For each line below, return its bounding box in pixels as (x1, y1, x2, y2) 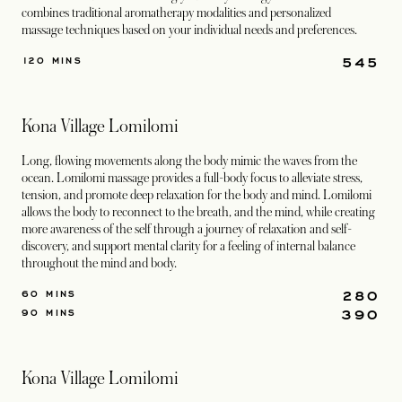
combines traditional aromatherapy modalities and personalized (22, 5, 331, 20)
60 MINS (22, 287, 77, 300)
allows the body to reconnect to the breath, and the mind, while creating (22, 205, 375, 219)
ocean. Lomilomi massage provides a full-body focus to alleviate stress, (22, 170, 363, 185)
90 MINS (22, 306, 77, 319)
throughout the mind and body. (22, 256, 177, 270)
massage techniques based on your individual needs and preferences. (22, 22, 357, 37)
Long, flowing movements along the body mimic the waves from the (22, 153, 357, 168)
